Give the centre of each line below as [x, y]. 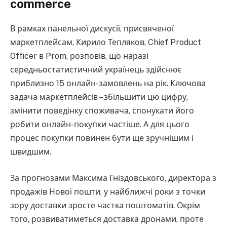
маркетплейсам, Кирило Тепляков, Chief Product [106, 43]
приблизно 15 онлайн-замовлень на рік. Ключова [108, 84]
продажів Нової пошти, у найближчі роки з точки [108, 192]
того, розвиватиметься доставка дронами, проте [107, 219]
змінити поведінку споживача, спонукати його [102, 111]
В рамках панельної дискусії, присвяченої [92, 29]
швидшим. [31, 152]
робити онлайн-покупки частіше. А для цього [100, 125]
